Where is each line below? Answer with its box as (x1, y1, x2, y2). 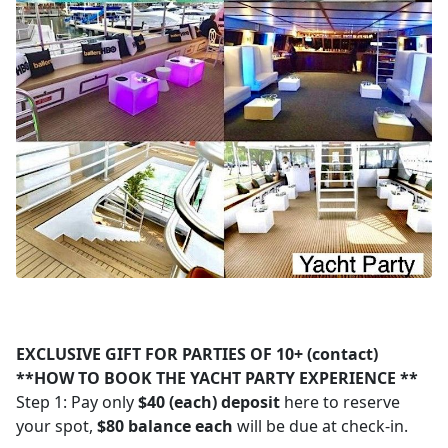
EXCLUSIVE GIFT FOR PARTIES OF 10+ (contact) (16, 343, 378, 366)
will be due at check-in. (233, 415, 408, 438)
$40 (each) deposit (138, 391, 280, 414)
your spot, (16, 415, 97, 438)
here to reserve (280, 391, 400, 414)
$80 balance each (97, 415, 233, 438)
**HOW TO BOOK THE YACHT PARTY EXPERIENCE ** (16, 367, 418, 390)
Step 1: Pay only (16, 391, 138, 414)
